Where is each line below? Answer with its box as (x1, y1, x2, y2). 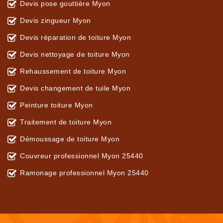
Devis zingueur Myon (20, 16, 91, 25)
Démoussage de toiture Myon (20, 135, 119, 143)
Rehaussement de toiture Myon (20, 67, 126, 76)
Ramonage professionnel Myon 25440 (20, 169, 149, 177)
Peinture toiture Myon (20, 101, 93, 110)
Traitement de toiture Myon (20, 118, 111, 126)
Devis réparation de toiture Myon (20, 33, 131, 42)
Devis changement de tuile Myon (20, 84, 130, 93)
